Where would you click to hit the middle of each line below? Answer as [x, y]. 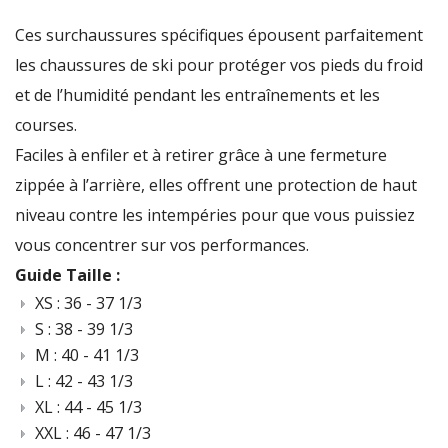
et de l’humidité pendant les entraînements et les [197, 95]
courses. [46, 125]
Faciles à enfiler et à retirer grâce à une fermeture [201, 155]
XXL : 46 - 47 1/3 [93, 433]
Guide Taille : [69, 275]
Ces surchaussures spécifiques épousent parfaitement [219, 35]
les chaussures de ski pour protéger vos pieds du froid [219, 65]
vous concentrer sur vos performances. [162, 245]
